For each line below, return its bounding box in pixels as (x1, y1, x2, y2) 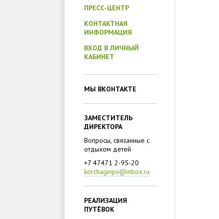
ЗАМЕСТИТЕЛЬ (84, 113, 132, 122)
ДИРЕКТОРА (84, 122, 122, 131)
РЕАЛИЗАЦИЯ (84, 196, 127, 205)
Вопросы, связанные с (84, 136, 150, 145)
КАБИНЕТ (84, 52, 114, 61)
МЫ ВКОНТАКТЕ (84, 85, 136, 93)
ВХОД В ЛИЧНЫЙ (84, 44, 139, 52)
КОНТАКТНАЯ (84, 19, 128, 28)
